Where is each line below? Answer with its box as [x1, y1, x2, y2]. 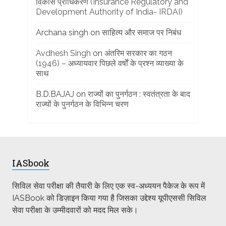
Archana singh [35, 28, 88, 37]
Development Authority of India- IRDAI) [35, 7, 183, 17]
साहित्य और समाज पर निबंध [101, 28, 181, 37]
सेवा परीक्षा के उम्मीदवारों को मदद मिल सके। [12, 205, 138, 215]
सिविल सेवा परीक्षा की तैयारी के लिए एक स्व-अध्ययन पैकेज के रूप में [12, 181, 205, 191]
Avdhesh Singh [35, 48, 91, 58]
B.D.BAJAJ [35, 89, 74, 99]
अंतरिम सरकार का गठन [104, 48, 172, 58]
